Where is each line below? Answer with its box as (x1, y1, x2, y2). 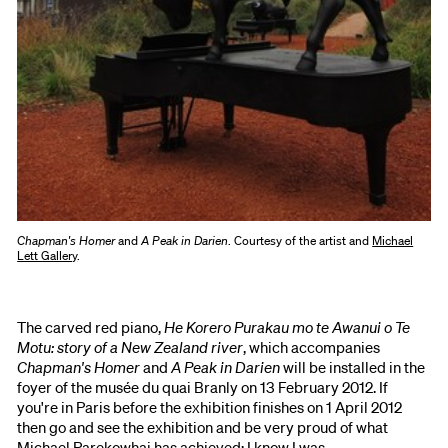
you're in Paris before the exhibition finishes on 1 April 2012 (17, 396, 403, 417)
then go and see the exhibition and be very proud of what (17, 416, 389, 437)
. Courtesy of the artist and (228, 231, 373, 249)
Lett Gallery (17, 246, 78, 264)
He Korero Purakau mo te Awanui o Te (164, 316, 411, 337)
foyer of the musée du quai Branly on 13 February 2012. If (17, 376, 389, 397)
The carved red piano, (17, 316, 165, 337)
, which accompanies (243, 336, 381, 357)
